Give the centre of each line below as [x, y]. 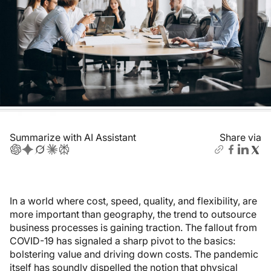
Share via [240, 137]
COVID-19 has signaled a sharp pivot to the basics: [122, 240]
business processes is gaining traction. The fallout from [133, 227]
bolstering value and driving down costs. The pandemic [134, 254]
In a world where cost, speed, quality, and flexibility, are [133, 201]
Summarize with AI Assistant [73, 137]
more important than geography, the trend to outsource [133, 214]
